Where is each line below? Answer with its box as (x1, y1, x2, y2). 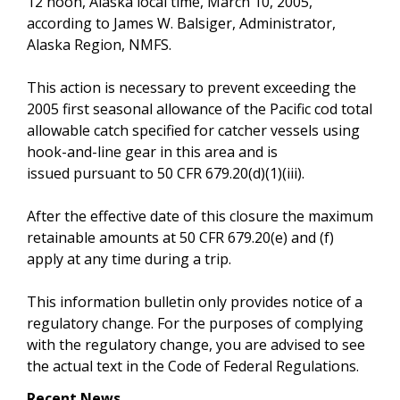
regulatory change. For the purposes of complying (27, 312, 363, 333)
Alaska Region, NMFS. (27, 34, 171, 54)
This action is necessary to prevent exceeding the (27, 77, 356, 97)
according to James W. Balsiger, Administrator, (27, 12, 336, 33)
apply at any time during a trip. (27, 248, 231, 269)
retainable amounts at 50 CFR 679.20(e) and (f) (27, 227, 334, 247)
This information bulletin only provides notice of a (27, 291, 362, 312)
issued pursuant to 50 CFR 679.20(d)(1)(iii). (27, 162, 304, 183)
